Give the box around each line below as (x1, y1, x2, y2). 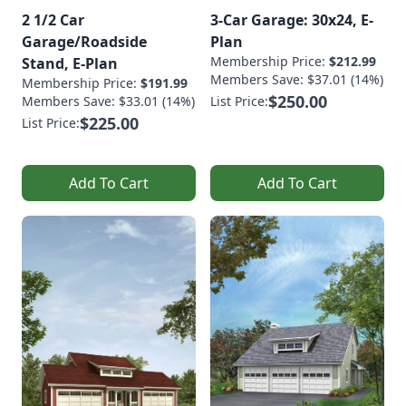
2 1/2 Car (22, 9, 84, 30)
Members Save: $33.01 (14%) (22, 92, 195, 110)
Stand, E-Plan (22, 53, 118, 73)
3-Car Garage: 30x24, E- (210, 9, 373, 30)
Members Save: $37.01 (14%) (210, 70, 383, 88)
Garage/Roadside (22, 31, 147, 52)
